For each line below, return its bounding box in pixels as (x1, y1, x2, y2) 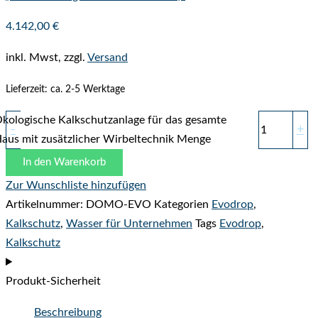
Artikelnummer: (6, 199, 86, 211)
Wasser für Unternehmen (66, 218, 192, 230)
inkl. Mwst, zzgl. (6, 52, 87, 64)
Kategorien (154, 199, 209, 211)
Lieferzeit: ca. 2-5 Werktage (6, 84, 125, 94)
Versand (87, 52, 128, 64)
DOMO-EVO (86, 199, 154, 211)
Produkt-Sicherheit (6, 275, 101, 287)
